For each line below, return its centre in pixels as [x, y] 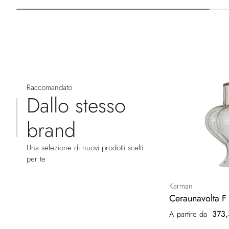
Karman [181, 186]
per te [36, 159]
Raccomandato [49, 88]
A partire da [188, 214]
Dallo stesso [76, 106]
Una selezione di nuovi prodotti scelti [85, 148]
